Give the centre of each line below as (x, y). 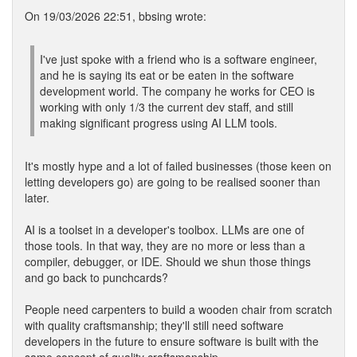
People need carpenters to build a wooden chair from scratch (178, 309)
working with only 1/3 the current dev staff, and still (167, 107)
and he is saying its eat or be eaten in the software (167, 75)
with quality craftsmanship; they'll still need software (154, 325)
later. (37, 198)
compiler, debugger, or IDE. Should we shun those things (168, 261)
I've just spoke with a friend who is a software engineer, (178, 59)
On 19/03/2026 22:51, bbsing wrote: (116, 16)
